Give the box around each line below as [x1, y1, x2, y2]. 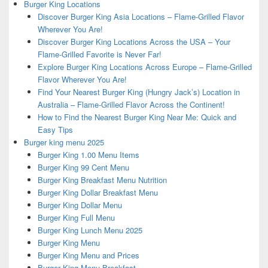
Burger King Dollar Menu [37, 199, 122, 211]
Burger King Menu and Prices [37, 249, 139, 261]
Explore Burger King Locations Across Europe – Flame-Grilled [37, 61, 252, 73]
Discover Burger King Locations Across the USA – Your [37, 36, 230, 48]
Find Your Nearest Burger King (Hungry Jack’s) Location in [37, 86, 240, 98]
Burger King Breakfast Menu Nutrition [37, 174, 167, 186]
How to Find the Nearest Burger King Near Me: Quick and [37, 111, 236, 123]
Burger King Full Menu [37, 212, 115, 224]
